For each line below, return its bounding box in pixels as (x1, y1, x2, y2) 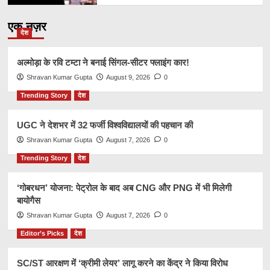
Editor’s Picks (20, 229, 64, 237)
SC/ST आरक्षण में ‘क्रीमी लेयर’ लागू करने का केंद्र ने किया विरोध (16, 257, 228, 268)
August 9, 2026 (105, 73, 150, 81)
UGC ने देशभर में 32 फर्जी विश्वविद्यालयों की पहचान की (16, 119, 193, 130)
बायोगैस (16, 195, 40, 206)
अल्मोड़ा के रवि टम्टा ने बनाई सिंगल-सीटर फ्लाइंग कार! (16, 57, 189, 67)
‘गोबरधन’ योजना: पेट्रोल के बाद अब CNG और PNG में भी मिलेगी (16, 182, 231, 193)
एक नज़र (7, 19, 46, 33)
